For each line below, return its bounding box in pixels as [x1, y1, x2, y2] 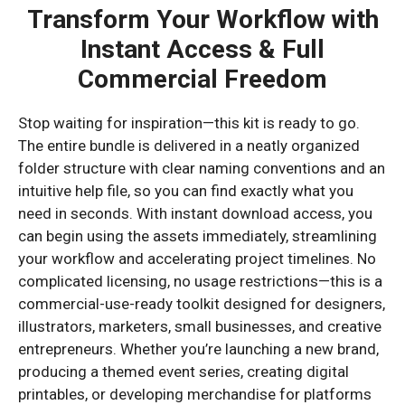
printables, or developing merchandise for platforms [18, 384, 372, 403]
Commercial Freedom [78, 63, 327, 94]
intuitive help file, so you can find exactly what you [18, 181, 353, 200]
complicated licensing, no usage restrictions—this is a [18, 271, 382, 290]
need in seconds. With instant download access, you [18, 203, 372, 222]
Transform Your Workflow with [26, 4, 379, 34]
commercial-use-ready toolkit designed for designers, [18, 294, 385, 313]
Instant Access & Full [80, 33, 325, 64]
